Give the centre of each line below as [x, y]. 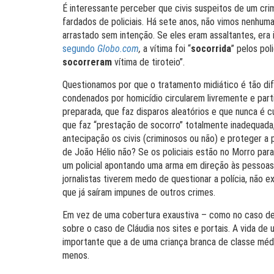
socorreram [87, 62]
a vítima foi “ [167, 49]
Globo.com [118, 49]
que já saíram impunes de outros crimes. [139, 192]
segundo [80, 49]
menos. [76, 255]
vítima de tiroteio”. [148, 62]
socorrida [211, 49]
